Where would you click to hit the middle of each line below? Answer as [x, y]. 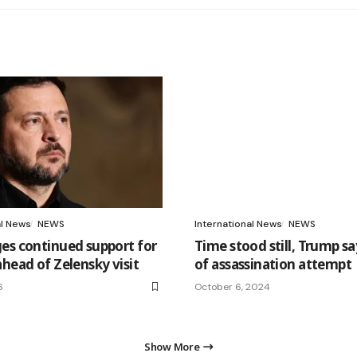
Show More [172, 347]
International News [238, 224]
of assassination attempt [273, 265]
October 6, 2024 [232, 287]
